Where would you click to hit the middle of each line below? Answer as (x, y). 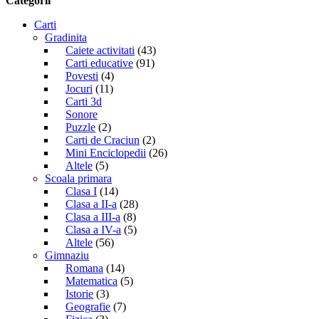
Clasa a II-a (91, 204)
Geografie (88, 306)
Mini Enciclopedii (106, 152)
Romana (84, 268)
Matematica (91, 281)
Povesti (82, 75)
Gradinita (66, 37)
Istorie (79, 293)
